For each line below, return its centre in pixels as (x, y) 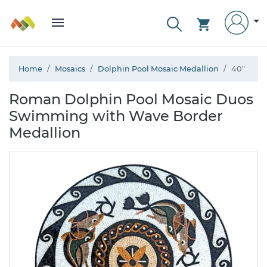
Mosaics (70, 69)
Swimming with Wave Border (116, 116)
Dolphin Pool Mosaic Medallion (158, 69)
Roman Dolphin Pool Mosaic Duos (131, 99)
